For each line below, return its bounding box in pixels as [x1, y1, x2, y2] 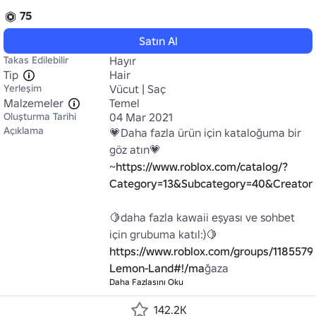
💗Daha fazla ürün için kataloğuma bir [109, 126, 301, 140]
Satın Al [138, 34, 178, 48]
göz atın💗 [109, 142, 161, 157]
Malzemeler [4, 96, 63, 110]
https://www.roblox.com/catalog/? [116, 159, 288, 174]
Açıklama [4, 124, 44, 137]
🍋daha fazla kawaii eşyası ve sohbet [109, 210, 295, 224]
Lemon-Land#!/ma [109, 261, 205, 275]
